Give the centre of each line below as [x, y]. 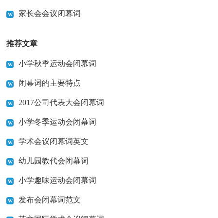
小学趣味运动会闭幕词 [58, 181]
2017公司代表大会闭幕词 [62, 103]
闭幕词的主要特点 [50, 83]
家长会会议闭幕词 [50, 14]
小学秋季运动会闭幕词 [58, 64]
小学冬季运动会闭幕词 [58, 122]
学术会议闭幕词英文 [54, 142]
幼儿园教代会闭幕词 [54, 161]
